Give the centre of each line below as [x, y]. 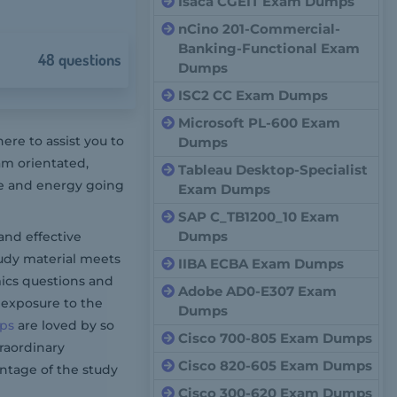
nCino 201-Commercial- [260, 29]
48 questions [80, 59]
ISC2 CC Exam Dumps [253, 95]
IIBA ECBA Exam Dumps [261, 264]
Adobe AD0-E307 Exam [258, 291]
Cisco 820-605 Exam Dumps [276, 366]
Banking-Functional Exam [269, 48]
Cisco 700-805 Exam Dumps [276, 338]
